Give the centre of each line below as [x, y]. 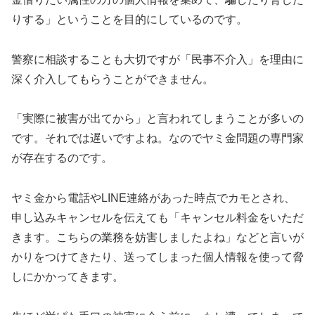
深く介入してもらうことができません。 [112, 79]
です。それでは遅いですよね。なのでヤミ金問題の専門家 [157, 139]
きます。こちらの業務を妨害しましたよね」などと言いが [157, 238]
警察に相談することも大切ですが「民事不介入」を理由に [157, 59]
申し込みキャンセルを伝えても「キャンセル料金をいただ [157, 218]
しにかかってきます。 [67, 277]
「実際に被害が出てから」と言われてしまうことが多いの [157, 119]
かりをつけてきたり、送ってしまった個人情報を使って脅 [157, 257]
